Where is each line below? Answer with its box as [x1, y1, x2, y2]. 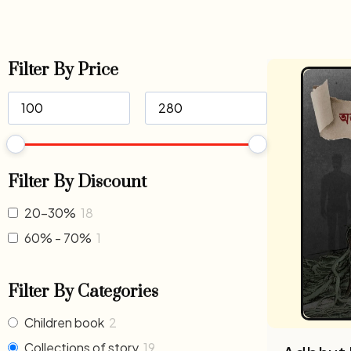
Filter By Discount [8, 171, 147, 193]
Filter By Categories [8, 280, 158, 302]
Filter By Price [8, 59, 118, 81]
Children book [24, 313, 104, 331]
